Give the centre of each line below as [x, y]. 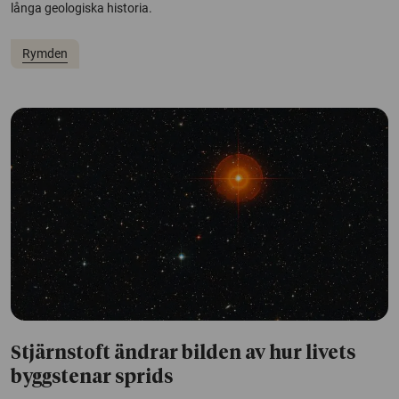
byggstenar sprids [92, 378]
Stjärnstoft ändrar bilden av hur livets [183, 354]
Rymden [45, 53]
